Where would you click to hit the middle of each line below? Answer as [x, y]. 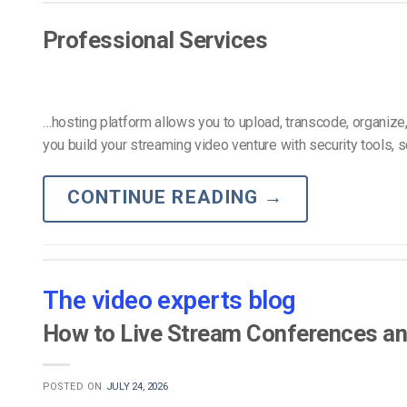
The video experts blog [169, 300]
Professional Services [155, 40]
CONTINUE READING [165, 197]
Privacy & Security [322, 33]
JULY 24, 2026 [137, 386]
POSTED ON [74, 386]
